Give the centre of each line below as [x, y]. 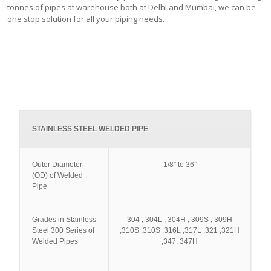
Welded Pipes [55, 241]
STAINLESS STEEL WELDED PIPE [90, 129]
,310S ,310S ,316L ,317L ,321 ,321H [180, 230]
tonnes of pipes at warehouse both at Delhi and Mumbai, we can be [132, 7]
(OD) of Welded [58, 175]
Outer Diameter [57, 165]
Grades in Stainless [64, 220]
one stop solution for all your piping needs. [86, 19]
